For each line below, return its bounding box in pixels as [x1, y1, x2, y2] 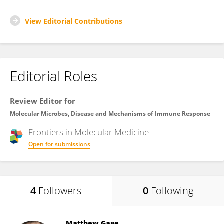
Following [150, 184, 193, 197]
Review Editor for [10, 96, 75, 106]
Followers [38, 184, 81, 197]
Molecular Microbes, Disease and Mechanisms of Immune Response [10, 109, 210, 118]
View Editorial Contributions [25, 16, 122, 26]
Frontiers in [28, 126, 74, 138]
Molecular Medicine [74, 126, 149, 138]
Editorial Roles [10, 66, 97, 85]
